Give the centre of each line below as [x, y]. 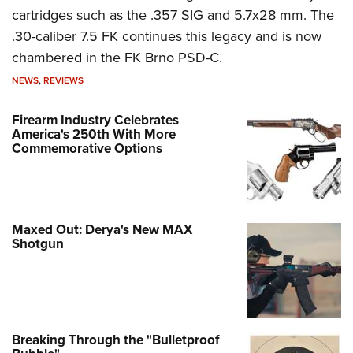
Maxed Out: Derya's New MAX [102, 230]
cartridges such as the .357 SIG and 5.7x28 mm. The [173, 15]
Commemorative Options [87, 148]
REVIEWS [63, 80]
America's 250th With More [94, 134]
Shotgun [38, 244]
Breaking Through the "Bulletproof [116, 340]
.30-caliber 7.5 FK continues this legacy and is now [167, 36]
